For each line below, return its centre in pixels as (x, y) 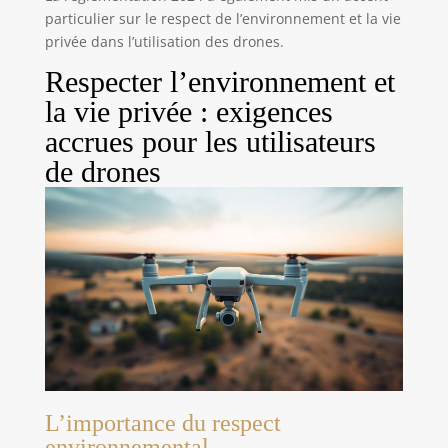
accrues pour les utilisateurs (210, 141)
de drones (102, 171)
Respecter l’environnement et (219, 81)
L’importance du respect (162, 423)
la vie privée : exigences (188, 111)
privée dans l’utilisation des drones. (164, 41)
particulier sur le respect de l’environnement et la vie (222, 18)
